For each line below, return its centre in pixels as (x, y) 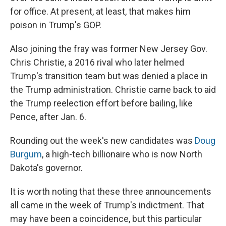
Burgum (26, 154)
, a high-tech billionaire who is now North (122, 154)
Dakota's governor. (46, 168)
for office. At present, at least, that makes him (100, 12)
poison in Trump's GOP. (56, 25)
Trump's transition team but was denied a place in (109, 76)
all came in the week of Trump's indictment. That (107, 205)
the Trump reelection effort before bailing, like (101, 103)
